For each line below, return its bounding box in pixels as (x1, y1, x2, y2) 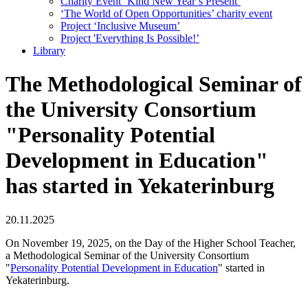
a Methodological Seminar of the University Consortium (5, 249, 249, 261)
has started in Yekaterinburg (5, 173, 274, 199)
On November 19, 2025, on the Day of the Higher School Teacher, (5, 236, 296, 249)
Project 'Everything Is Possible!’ (60, 32, 199, 44)
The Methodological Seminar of (5, 71, 302, 97)
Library (33, 45, 65, 56)
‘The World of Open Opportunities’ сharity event (60, 8, 272, 19)
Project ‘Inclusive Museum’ (60, 20, 180, 32)
